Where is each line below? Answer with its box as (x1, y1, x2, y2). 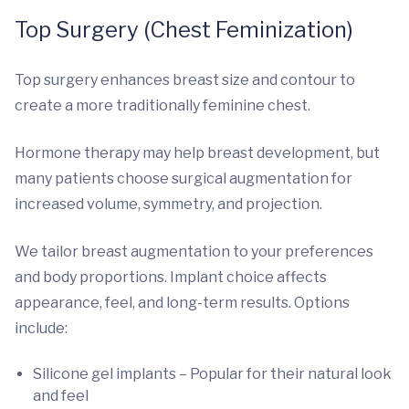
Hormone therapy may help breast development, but (15, 144, 380, 162)
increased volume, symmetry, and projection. (15, 195, 322, 213)
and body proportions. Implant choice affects (15, 268, 327, 286)
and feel (33, 387, 89, 404)
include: (15, 320, 68, 337)
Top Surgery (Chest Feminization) (15, 16, 353, 43)
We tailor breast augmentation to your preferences (15, 243, 373, 260)
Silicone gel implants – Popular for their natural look (33, 365, 392, 383)
